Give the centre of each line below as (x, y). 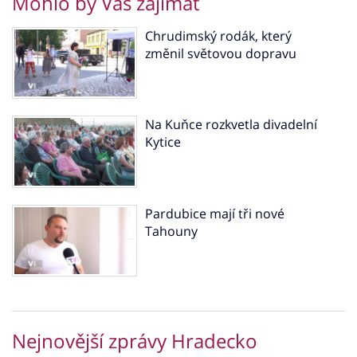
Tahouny (171, 231)
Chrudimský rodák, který (218, 35)
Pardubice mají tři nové (214, 213)
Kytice (163, 142)
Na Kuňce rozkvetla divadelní (231, 125)
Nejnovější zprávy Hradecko (135, 341)
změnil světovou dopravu (220, 53)
